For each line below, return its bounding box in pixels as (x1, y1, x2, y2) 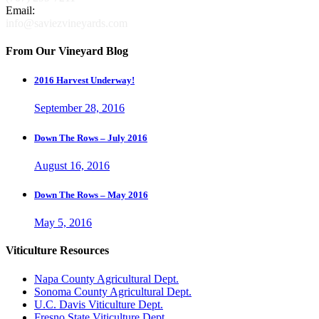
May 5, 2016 (34, 216, 92, 229)
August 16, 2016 (34, 159, 110, 172)
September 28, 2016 (34, 102, 125, 115)
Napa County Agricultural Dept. (34, 272, 179, 285)
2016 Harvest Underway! (34, 75, 135, 86)
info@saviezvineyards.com (6, 16, 127, 29)
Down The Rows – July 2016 (34, 132, 147, 143)
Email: (6, 4, 35, 16)
